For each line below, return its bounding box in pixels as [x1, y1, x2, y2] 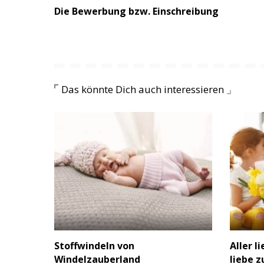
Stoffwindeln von [54, 239, 134, 253]
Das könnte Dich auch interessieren [61, 82, 224, 97]
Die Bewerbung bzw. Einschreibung [54, 5, 219, 18]
